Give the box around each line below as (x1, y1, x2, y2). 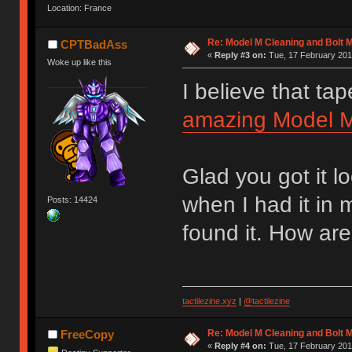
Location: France (47, 2, 112, 13)
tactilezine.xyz (181, 295, 236, 306)
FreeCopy (60, 328, 114, 342)
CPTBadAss (60, 38, 127, 52)
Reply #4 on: (214, 340, 266, 350)
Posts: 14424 (47, 195, 98, 205)
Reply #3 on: (214, 50, 266, 60)
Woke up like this (47, 57, 112, 68)
